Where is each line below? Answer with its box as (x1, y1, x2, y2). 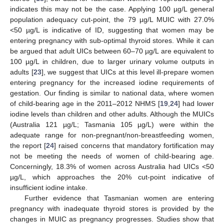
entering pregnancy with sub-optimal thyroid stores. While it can (10, 36, 214, 45)
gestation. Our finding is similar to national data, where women (10, 89, 214, 97)
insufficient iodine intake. (10, 183, 87, 192)
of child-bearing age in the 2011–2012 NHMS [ (10, 99, 160, 108)
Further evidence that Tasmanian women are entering (24, 194, 214, 202)
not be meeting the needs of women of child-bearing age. (10, 152, 214, 160)
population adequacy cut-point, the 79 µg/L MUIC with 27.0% (10, 15, 214, 24)
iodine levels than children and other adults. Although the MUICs (10, 110, 214, 118)
